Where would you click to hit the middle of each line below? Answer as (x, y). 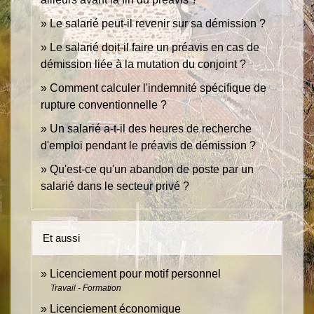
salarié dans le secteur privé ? (115, 186)
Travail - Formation (86, 288)
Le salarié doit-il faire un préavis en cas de (155, 48)
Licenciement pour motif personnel (135, 274)
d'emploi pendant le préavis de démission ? (148, 146)
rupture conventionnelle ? (104, 105)
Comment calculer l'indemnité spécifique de (158, 88)
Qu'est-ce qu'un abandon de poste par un (152, 170)
